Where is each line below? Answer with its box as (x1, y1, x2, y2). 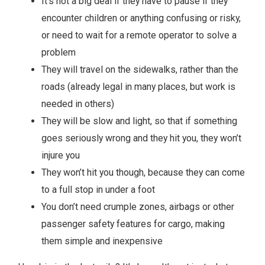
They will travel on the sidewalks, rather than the (41, 63, 238, 75)
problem (41, 46, 76, 58)
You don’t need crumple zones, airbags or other (41, 201, 234, 212)
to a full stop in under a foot (41, 183, 155, 195)
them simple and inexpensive (41, 235, 163, 247)
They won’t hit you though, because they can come (41, 166, 245, 178)
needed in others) (41, 98, 114, 109)
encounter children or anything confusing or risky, (41, 12, 241, 24)
